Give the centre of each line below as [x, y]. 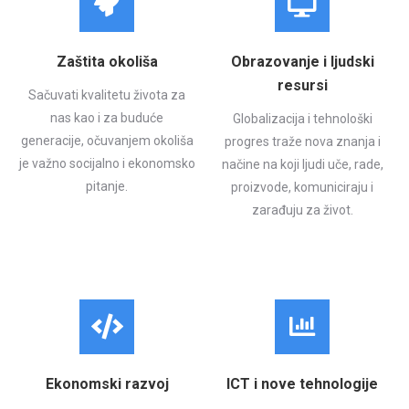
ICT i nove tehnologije [302, 383]
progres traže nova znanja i [302, 141]
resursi [302, 85]
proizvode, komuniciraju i [302, 187]
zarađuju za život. [302, 210]
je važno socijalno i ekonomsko [107, 163]
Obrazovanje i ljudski [302, 61]
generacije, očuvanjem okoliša [107, 140]
